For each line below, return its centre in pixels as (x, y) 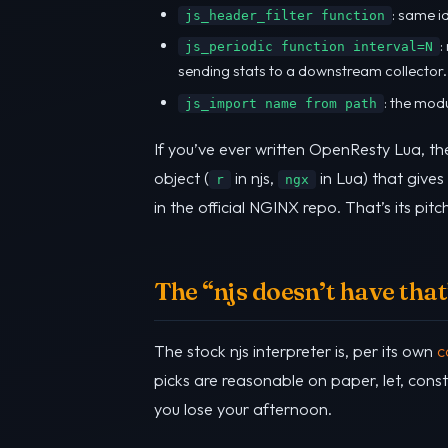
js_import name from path (281, 103)
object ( (181, 177)
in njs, (254, 177)
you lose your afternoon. (243, 408)
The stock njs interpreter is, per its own (295, 350)
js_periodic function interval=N (309, 47)
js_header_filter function (285, 15)
